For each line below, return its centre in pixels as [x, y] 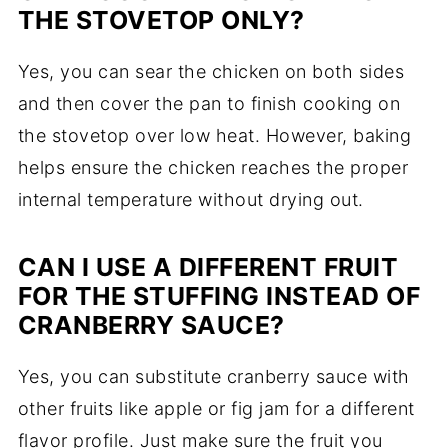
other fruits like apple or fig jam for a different [216, 409]
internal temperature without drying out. [190, 200]
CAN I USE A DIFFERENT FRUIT [208, 267]
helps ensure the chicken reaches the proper [213, 168]
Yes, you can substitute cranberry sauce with [213, 377]
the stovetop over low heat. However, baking [214, 136]
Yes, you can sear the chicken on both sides [211, 72]
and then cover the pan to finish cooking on [209, 104]
